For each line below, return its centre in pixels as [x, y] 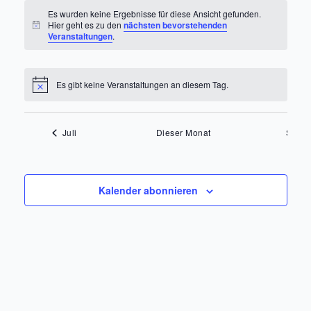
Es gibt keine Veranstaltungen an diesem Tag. [142, 85]
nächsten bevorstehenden [176, 25]
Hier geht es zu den [86, 25]
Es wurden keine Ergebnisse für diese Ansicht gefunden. [155, 14]
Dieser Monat [183, 133]
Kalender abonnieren [148, 191]
